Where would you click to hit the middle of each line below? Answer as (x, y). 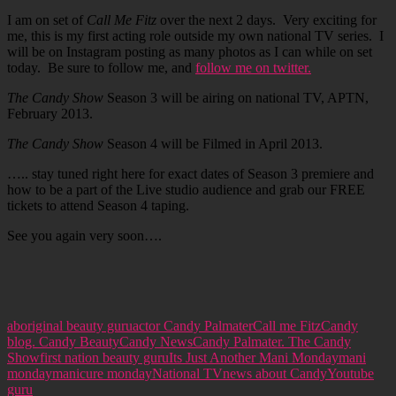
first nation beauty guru (104, 358)
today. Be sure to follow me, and (101, 68)
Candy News (156, 342)
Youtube (350, 374)
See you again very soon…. (84, 236)
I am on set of (47, 20)
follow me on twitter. (253, 68)
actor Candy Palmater (193, 326)
